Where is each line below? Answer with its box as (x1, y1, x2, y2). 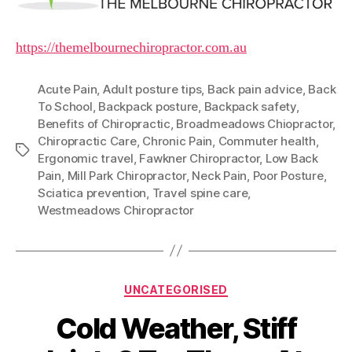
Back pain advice (207, 81, 302, 97)
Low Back (265, 150, 318, 166)
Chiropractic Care (38, 133, 137, 148)
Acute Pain (38, 81, 97, 97)
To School (38, 98, 93, 114)
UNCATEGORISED (124, 282, 228, 296)
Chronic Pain (142, 133, 213, 148)
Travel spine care (152, 185, 248, 200)
